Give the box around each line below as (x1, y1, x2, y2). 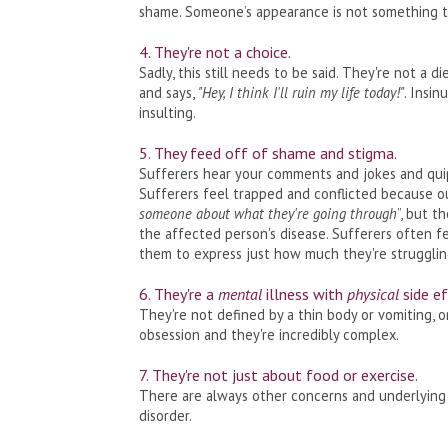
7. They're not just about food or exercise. (138, 364, 421, 385)
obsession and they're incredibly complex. (138, 324, 399, 344)
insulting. (138, 102, 196, 122)
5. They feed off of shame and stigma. (138, 142, 400, 163)
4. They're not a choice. (138, 41, 291, 62)
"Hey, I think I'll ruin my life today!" (197, 82, 404, 102)
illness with (261, 283, 347, 304)
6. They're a (138, 283, 214, 304)
